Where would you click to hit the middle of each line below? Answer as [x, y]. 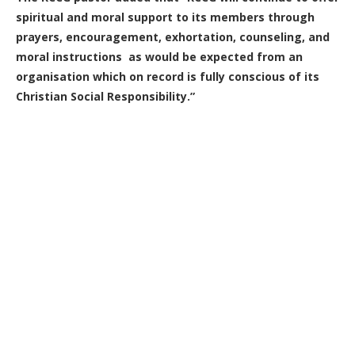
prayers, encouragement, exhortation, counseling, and [173, 37]
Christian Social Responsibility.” [105, 96]
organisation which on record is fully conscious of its [168, 76]
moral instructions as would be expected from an [159, 57]
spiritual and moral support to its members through [165, 17]
